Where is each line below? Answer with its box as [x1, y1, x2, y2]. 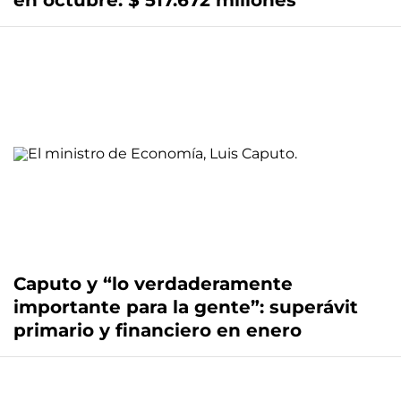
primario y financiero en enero [13, 320, 302, 342]
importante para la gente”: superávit [13, 296, 358, 319]
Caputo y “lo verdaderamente [13, 273, 293, 295]
